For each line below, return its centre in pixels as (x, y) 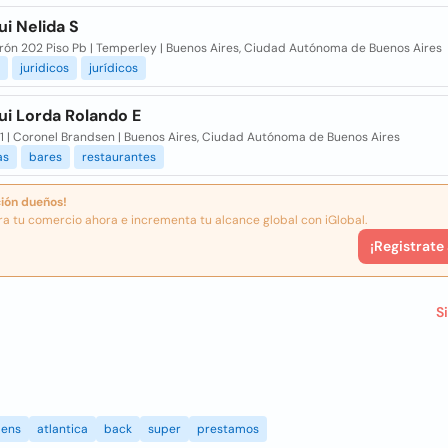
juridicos (44, 68)
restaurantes (118, 157)
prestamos (228, 429)
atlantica (62, 429)
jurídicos (113, 68)
